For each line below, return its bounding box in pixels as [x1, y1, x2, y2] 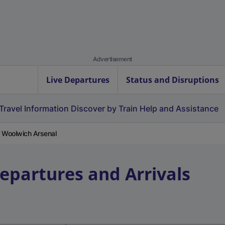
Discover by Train [71, 103, 138, 114]
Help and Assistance [140, 103, 218, 114]
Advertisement [93, 55, 132, 63]
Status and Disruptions [126, 74, 219, 85]
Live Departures [46, 74, 109, 85]
